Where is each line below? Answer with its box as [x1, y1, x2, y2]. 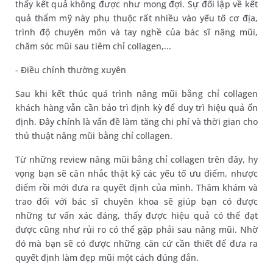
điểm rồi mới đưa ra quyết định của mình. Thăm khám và [15, 182, 258, 194]
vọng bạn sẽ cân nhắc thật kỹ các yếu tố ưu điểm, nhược [15, 168, 258, 180]
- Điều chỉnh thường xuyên [15, 64, 126, 76]
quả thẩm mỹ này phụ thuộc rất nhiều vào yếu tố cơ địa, [15, 12, 258, 24]
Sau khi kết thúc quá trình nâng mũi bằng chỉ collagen [15, 88, 258, 100]
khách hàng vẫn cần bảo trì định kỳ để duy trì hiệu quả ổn [15, 102, 258, 114]
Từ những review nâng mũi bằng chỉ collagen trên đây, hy [15, 154, 258, 166]
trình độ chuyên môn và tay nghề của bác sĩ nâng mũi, [15, 26, 258, 38]
